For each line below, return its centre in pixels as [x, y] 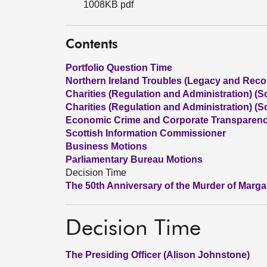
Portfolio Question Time [119, 68]
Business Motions [106, 146]
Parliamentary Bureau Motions [134, 159]
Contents [92, 45]
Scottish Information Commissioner [146, 133]
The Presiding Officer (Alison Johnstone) [158, 255]
